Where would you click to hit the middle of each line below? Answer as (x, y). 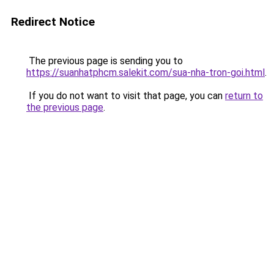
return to (244, 96)
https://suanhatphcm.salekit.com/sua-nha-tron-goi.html (146, 72)
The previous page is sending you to (105, 61)
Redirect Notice (53, 22)
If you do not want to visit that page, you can (126, 96)
